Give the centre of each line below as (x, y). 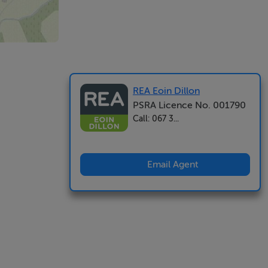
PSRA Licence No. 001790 (189, 105)
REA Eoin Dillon (166, 91)
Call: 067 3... (156, 118)
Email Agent (172, 165)
